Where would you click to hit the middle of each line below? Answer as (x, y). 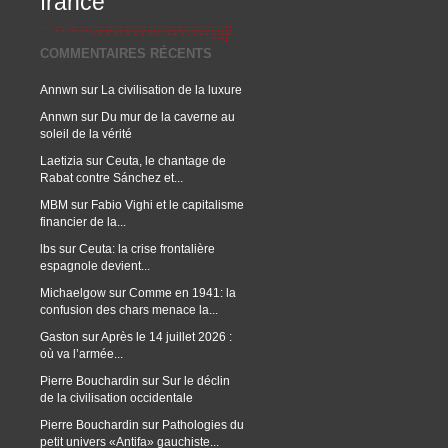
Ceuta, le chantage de (166, 160)
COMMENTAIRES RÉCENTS (126, 53)
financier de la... (83, 221)
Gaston (59, 336)
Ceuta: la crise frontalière (147, 248)
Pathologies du (203, 424)
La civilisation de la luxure (171, 89)
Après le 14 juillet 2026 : (166, 336)
